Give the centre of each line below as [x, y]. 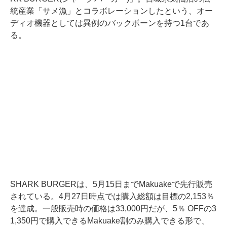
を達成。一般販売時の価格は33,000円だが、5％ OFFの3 [113, 209]
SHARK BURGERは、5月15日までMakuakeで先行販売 [111, 184]
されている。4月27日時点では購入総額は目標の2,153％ [112, 197]
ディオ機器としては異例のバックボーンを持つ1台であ [110, 23]
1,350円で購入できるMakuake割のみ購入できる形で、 [110, 221]
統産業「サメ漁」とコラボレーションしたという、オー [111, 11]
